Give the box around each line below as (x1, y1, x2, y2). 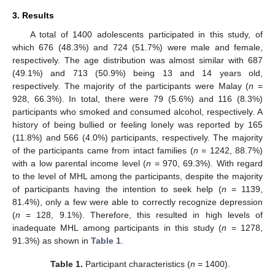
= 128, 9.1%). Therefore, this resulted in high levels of (20, 209, 263, 220)
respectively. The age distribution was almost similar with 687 (12, 55, 263, 65)
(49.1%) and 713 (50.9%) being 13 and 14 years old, (12, 68, 263, 78)
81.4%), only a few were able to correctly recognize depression (12, 196, 263, 207)
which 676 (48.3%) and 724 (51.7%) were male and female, (12, 42, 263, 52)
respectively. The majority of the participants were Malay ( (12, 80, 249, 91)
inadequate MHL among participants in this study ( (12, 222, 222, 233)
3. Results (12, 10, 54, 20)
